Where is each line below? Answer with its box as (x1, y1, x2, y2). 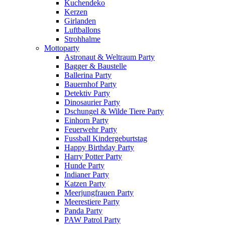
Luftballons (64, 26, 100, 34)
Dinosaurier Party (64, 98, 120, 106)
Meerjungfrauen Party (64, 188, 134, 197)
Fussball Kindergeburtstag (64, 134, 147, 143)
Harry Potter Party (64, 152, 122, 161)
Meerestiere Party (64, 197, 120, 206)
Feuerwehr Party (64, 125, 117, 134)
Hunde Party (64, 161, 104, 170)
